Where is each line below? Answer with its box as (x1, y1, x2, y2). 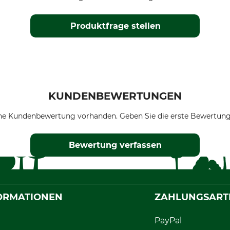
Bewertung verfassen (69, 140, 162, 150)
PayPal (154, 216, 182, 226)
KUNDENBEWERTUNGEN (48, 90, 182, 102)
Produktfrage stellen (70, 21, 161, 31)
